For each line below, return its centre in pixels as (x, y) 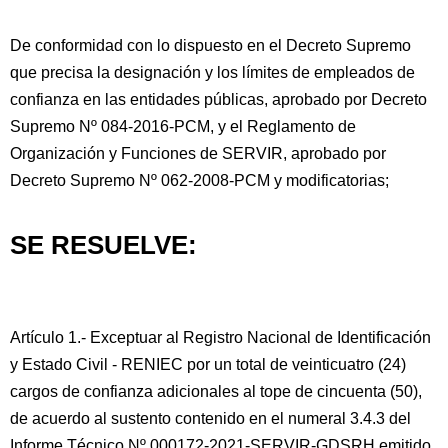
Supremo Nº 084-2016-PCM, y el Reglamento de (183, 126)
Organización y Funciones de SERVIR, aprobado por (198, 153)
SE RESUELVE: (103, 245)
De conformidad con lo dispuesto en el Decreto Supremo (210, 45)
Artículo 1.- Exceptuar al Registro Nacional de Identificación (220, 337)
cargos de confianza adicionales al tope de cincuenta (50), (216, 391)
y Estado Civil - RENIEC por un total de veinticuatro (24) (208, 364)
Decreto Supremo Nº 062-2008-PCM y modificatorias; (199, 180)
